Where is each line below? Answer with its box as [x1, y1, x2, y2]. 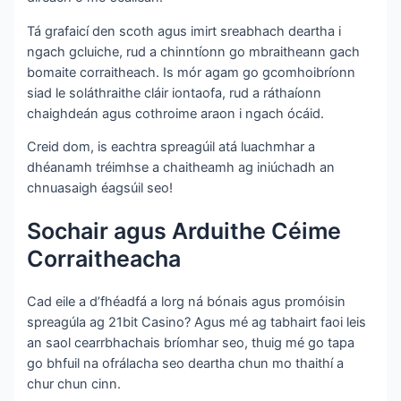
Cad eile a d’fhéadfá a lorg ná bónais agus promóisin [27, 293, 346, 310]
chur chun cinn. [27, 375, 122, 392]
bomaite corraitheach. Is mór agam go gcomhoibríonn [27, 64, 356, 81]
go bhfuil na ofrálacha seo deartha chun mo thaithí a [27, 354, 345, 371]
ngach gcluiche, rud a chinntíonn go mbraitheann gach [27, 43, 361, 60]
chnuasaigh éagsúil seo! [27, 180, 174, 197]
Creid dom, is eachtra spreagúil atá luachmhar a [27, 139, 316, 156]
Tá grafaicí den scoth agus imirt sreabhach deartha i [27, 22, 342, 39]
